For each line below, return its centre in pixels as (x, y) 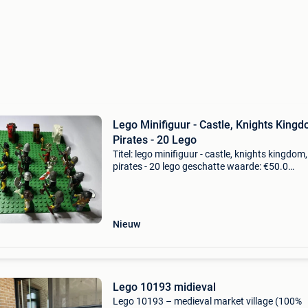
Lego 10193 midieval (164, 287)
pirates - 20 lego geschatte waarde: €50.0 (200, 166)
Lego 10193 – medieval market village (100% (207, 301)
